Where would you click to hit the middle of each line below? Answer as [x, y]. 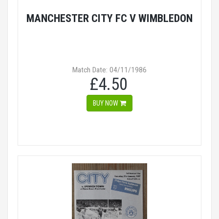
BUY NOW [106, 103]
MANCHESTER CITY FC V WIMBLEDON [109, 18]
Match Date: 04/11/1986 [109, 70]
